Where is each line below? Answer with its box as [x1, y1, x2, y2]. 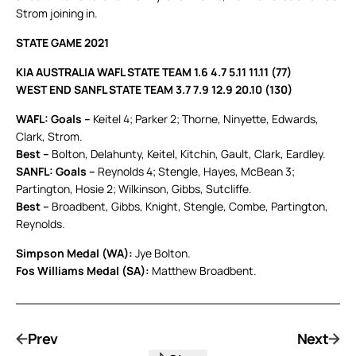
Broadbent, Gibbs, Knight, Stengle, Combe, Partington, [52, 199, 328, 215]
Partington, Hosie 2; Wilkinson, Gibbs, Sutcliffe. [16, 181, 252, 197]
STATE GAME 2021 [16, 35, 109, 51]
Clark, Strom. [16, 129, 83, 145]
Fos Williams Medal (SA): [16, 263, 149, 279]
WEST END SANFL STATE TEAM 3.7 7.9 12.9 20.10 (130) [16, 82, 292, 98]
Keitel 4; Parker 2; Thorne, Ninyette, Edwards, [91, 111, 319, 127]
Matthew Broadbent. [149, 263, 257, 279]
